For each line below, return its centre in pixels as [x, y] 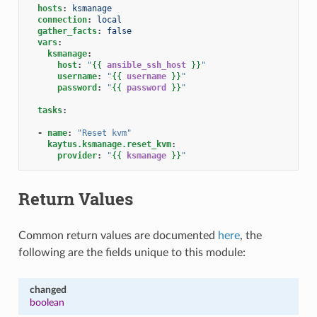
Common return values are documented [118, 235]
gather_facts [67, 31]
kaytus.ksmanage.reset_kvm [109, 144]
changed [48, 289]
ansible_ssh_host [146, 65]
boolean [47, 302]
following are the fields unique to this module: [132, 252]
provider [77, 155]
